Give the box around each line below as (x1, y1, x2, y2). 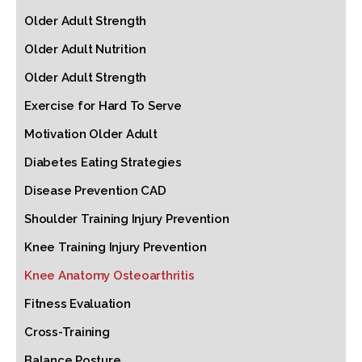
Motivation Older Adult (24, 127, 158, 141)
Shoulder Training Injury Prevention (24, 212, 229, 226)
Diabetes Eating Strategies (24, 155, 182, 170)
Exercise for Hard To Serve (24, 99, 182, 113)
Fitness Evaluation (24, 297, 131, 311)
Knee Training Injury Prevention (24, 240, 207, 255)
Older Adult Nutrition (24, 42, 146, 57)
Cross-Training (24, 325, 110, 339)
